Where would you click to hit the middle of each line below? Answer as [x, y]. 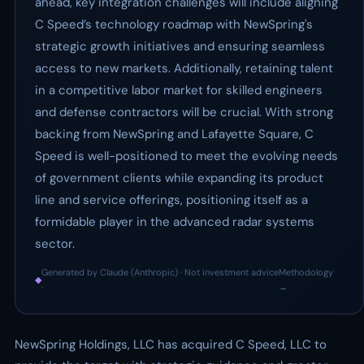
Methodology [306, 272]
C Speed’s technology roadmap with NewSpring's [174, 24]
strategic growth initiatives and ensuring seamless [180, 46]
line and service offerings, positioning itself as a [171, 200]
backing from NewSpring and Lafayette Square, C [174, 134]
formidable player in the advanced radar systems [175, 222]
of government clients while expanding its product [179, 178]
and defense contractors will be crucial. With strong [184, 112]
